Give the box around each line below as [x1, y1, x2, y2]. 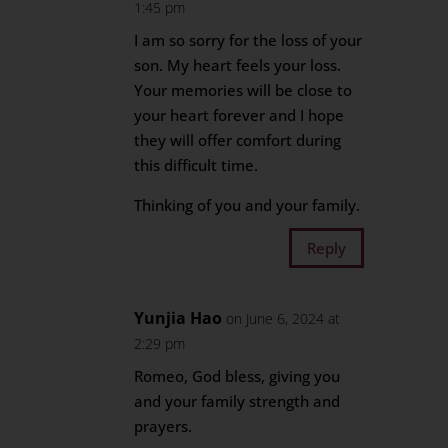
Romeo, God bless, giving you [134, 366, 341, 386]
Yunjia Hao [134, 307, 223, 329]
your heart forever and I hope [134, 105, 345, 125]
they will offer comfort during [134, 130, 342, 150]
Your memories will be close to [134, 80, 353, 100]
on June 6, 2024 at [226, 309, 341, 328]
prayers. [134, 416, 193, 436]
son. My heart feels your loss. [134, 55, 342, 75]
